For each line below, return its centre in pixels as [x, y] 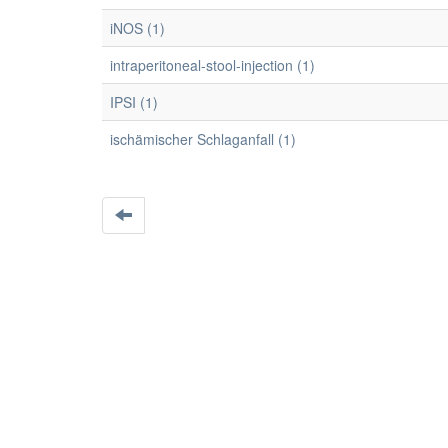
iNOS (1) [137, 28]
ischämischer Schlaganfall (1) [203, 139]
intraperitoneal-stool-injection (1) [212, 65]
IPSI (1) [134, 102]
